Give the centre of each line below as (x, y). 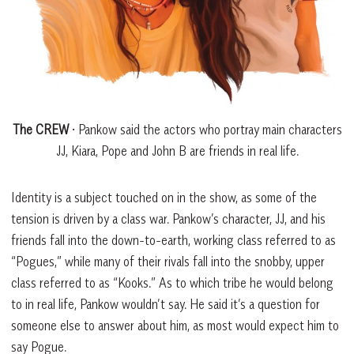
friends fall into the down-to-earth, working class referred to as (173, 241)
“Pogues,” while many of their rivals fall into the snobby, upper (168, 262)
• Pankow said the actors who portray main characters (205, 130)
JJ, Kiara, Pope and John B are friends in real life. (177, 151)
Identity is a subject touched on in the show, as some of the (164, 198)
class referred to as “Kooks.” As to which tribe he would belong (172, 283)
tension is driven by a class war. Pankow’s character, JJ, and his (168, 219)
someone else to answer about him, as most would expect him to (175, 326)
